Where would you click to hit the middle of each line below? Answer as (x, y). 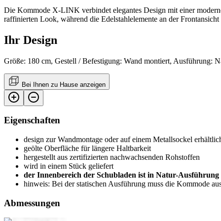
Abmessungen (32, 203)
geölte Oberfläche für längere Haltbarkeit (87, 148)
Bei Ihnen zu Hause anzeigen (64, 84)
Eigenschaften (32, 120)
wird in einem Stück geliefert (69, 166)
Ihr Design (31, 40)
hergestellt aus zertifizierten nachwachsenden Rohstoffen (112, 157)
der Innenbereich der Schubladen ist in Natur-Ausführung (121, 175)
